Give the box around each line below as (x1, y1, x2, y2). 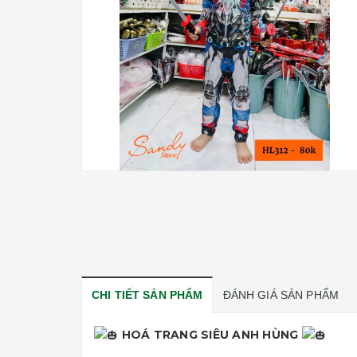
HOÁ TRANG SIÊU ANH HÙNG (118, 328, 302, 342)
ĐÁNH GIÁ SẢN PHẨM (222, 288, 339, 301)
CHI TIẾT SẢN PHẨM (92, 288, 203, 301)
